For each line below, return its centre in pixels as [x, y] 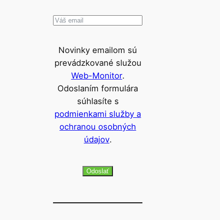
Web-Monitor [96, 76]
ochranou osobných [98, 127]
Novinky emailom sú [98, 50]
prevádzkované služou [98, 63]
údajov [96, 140]
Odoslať [98, 171]
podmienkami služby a [98, 114]
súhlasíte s [98, 101]
